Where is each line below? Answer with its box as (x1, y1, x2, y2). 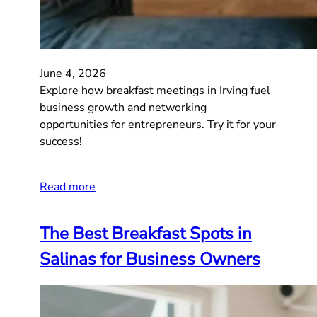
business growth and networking (40, 99, 207, 115)
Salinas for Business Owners (40, 247, 260, 270)
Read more (40, 178, 96, 195)
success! (40, 133, 82, 149)
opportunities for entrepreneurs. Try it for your (40, 116, 276, 132)
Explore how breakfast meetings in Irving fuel (40, 82, 270, 98)
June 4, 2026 (40, 65, 106, 81)
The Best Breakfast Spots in (40, 221, 252, 245)
